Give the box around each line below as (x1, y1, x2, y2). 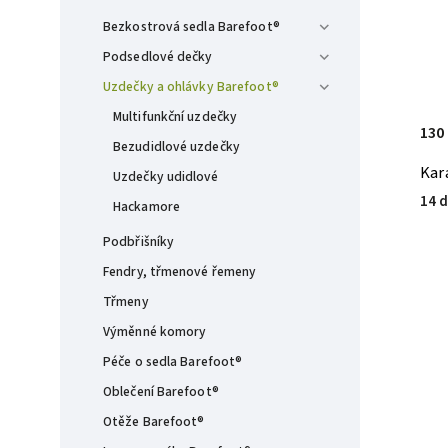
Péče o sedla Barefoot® (103, 352, 243, 371)
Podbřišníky (103, 232, 175, 251)
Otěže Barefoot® (103, 412, 205, 431)
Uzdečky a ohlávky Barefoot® (103, 77, 279, 96)
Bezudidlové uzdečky (113, 137, 240, 156)
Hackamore (113, 197, 180, 216)
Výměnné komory (103, 322, 207, 341)
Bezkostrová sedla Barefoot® (103, 17, 280, 36)
